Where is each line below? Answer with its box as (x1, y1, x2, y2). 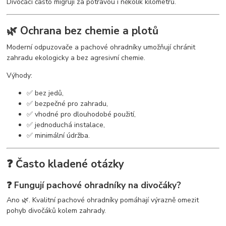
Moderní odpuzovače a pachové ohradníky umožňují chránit (7, 42, 196, 52)
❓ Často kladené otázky (7, 157, 125, 172)
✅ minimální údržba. (27, 130, 90, 140)
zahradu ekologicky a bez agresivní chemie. (7, 52, 146, 63)
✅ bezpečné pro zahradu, (27, 98, 108, 108)
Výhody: (7, 70, 33, 80)
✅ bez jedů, (27, 88, 64, 98)
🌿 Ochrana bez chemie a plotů (7, 23, 159, 38)
